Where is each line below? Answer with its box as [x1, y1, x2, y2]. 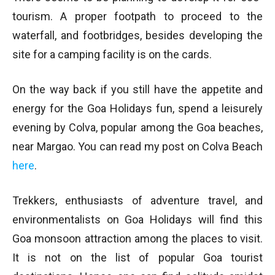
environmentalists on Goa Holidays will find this [12, 213, 263, 227]
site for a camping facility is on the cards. [12, 48, 212, 61]
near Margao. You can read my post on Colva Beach [12, 140, 263, 153]
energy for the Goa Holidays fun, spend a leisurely [12, 102, 263, 115]
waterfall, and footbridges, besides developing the [12, 29, 263, 42]
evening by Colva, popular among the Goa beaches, [12, 121, 263, 134]
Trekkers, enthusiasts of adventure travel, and [12, 194, 263, 207]
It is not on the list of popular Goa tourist [12, 251, 263, 265]
